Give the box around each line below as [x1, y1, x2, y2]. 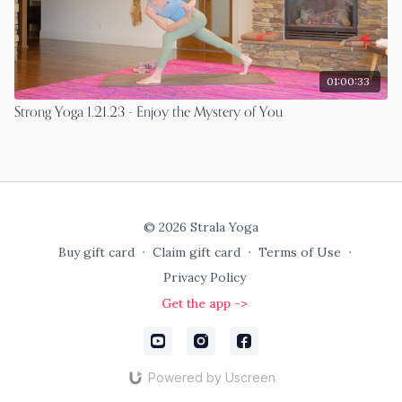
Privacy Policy [163, 269, 246, 285]
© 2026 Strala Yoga [144, 219, 258, 235]
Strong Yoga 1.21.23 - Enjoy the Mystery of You [14, 105, 283, 120]
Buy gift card [57, 244, 135, 260]
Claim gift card [152, 244, 240, 260]
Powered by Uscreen [147, 370, 275, 385]
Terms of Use [258, 244, 341, 260]
